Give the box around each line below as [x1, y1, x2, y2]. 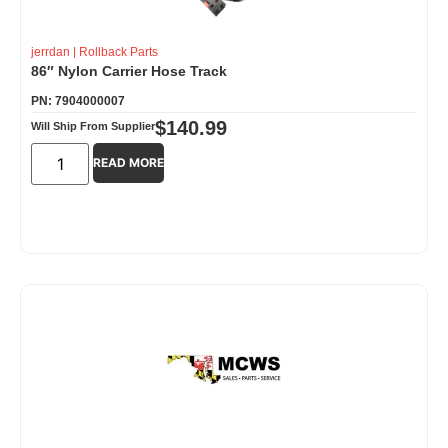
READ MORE [93, 154, 165, 170]
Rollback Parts [79, 44, 158, 59]
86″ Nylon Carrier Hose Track [31, 62, 227, 79]
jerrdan [31, 44, 70, 59]
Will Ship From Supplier [31, 119, 155, 132]
